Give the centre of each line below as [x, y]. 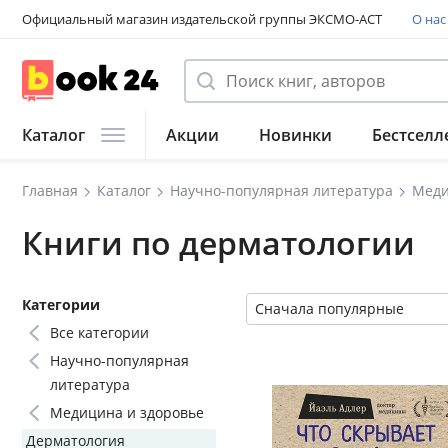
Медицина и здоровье [127, 412]
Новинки [295, 135]
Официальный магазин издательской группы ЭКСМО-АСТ [202, 19]
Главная [50, 190]
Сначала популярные [329, 308]
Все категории [99, 332]
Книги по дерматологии [218, 242]
